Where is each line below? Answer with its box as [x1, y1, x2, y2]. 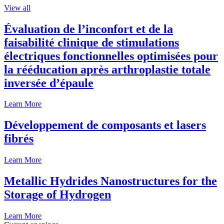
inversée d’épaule [4, 76, 93, 89]
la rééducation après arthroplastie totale [4, 62, 210, 76]
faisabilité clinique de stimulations [4, 35, 179, 49]
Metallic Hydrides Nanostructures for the [4, 174, 217, 188]
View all [4, 3, 30, 12]
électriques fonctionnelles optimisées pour [4, 49, 218, 62]
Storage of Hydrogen [4, 188, 111, 201]
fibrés [4, 132, 33, 145]
